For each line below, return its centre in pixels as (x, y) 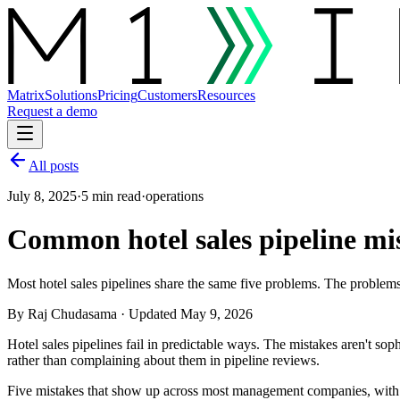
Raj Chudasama (72, 313)
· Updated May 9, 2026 (185, 313)
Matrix (26, 95)
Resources (226, 95)
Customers (167, 95)
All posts (54, 166)
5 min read (111, 196)
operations (175, 196)
